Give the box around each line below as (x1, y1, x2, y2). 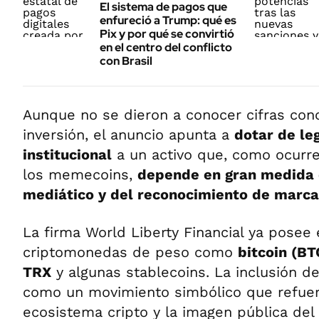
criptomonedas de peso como (23, 244, 238, 261)
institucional (23, 146, 112, 163)
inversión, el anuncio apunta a (23, 126, 234, 143)
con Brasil (100, 53, 152, 68)
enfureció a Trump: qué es (100, 13, 236, 28)
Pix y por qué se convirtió (100, 26, 234, 41)
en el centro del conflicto (100, 40, 232, 55)
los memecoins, (23, 166, 137, 183)
